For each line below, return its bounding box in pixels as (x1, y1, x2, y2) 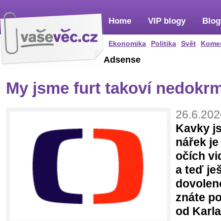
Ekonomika (109, 39, 146, 47)
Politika (151, 39, 176, 47)
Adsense (104, 55, 141, 65)
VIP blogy (148, 16, 185, 26)
